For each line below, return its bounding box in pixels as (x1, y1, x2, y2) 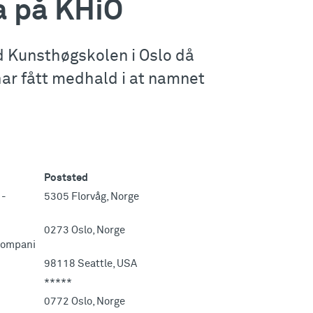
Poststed (44, 173, 88, 184)
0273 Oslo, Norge (44, 225, 125, 236)
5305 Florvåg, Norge (44, 191, 139, 203)
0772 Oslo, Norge (44, 296, 125, 307)
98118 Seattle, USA (44, 259, 137, 270)
